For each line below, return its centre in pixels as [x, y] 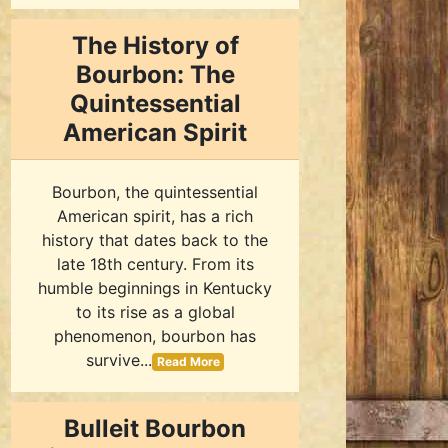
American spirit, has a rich [155, 216]
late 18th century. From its [155, 264]
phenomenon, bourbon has [155, 336]
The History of [155, 45]
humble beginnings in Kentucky [155, 288]
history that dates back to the [155, 240]
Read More [188, 361]
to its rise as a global [155, 312]
